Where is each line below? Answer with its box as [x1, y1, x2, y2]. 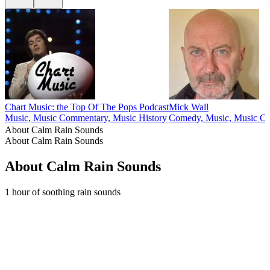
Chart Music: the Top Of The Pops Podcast [5, 102, 169, 113]
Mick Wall [169, 102, 209, 113]
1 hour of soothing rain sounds [5, 186, 121, 197]
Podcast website [5, 197, 66, 208]
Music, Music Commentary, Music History [5, 113, 167, 124]
